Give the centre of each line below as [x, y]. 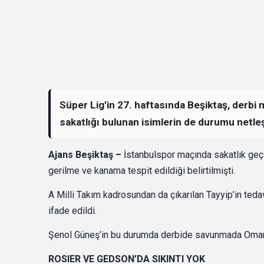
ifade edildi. [72, 210]
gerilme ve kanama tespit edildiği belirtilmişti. [142, 170]
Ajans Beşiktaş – [86, 154]
